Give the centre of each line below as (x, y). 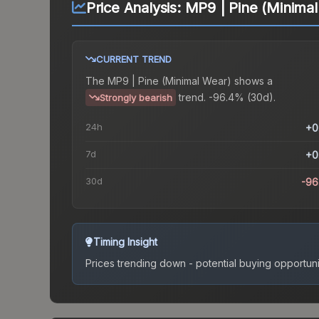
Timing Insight (125, 242)
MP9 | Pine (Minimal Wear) (169, 81)
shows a (252, 81)
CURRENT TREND (134, 59)
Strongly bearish (136, 98)
